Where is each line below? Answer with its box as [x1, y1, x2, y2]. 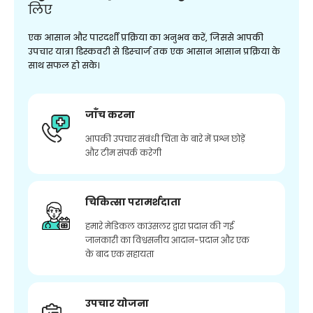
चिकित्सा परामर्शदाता [85, 195, 181, 209]
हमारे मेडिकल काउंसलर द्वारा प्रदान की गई [85, 220, 234, 232]
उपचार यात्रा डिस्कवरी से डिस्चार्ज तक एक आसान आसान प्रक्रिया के [28, 45, 280, 57]
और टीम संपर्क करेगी [85, 147, 161, 159]
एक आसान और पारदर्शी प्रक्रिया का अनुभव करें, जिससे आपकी [28, 31, 263, 43]
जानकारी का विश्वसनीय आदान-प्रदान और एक [85, 234, 249, 246]
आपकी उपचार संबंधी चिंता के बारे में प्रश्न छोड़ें [85, 133, 245, 145]
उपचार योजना [85, 296, 149, 310]
